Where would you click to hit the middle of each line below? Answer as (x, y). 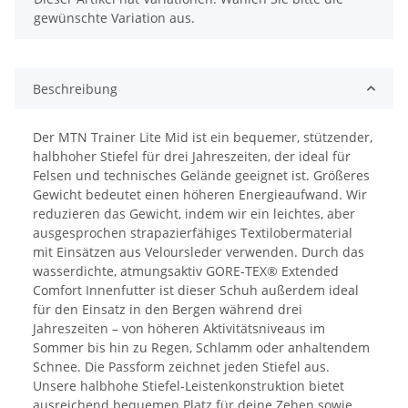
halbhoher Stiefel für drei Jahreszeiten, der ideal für (192, 156)
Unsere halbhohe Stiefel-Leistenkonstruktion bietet (189, 385)
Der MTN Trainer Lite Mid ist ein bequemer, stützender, (203, 137)
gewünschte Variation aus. (114, 17)
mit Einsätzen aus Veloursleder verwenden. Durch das (199, 251)
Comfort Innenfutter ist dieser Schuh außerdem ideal (196, 290)
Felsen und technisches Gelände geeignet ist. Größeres (201, 175)
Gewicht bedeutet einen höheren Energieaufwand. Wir (200, 194)
